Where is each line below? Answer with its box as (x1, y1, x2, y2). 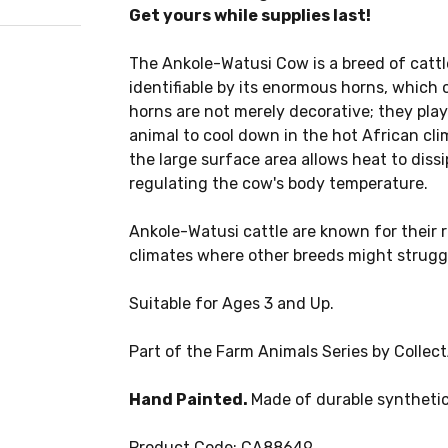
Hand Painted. (128, 390, 251, 409)
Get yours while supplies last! (128, 6, 371, 25)
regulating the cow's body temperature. (128, 174, 428, 193)
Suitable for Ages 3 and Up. (128, 294, 334, 313)
